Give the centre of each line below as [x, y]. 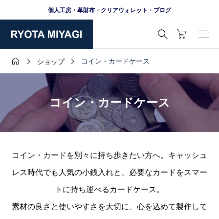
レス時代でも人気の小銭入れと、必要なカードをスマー [109, 173]
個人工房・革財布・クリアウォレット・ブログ [109, 10]
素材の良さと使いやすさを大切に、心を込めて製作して [109, 207]
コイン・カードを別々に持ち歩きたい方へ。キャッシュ [109, 155]
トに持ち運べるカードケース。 [109, 190]
